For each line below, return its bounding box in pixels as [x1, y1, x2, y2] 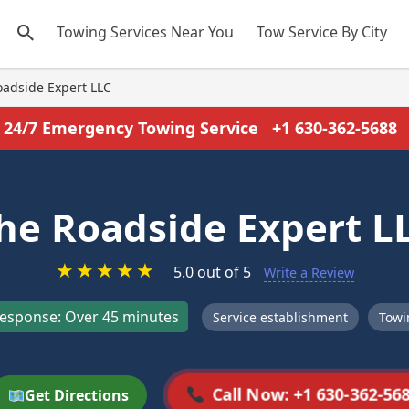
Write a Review [263, 264, 354, 281]
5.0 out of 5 [173, 262, 251, 282]
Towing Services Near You [57, 22, 234, 42]
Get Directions [25, 385, 130, 405]
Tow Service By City [257, 22, 387, 42]
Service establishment [212, 308, 348, 326]
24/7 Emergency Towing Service [3, 117, 263, 139]
